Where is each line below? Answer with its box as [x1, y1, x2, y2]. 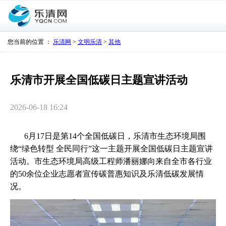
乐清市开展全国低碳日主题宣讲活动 [10, 74, 188, 86]
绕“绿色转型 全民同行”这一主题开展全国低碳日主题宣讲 [10, 144, 213, 153]
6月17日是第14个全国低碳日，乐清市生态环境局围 [10, 132, 206, 140]
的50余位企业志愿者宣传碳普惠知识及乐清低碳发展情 [10, 169, 204, 178]
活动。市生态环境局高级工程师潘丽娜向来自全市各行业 [10, 157, 212, 165]
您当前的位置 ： [8, 38, 53, 45]
